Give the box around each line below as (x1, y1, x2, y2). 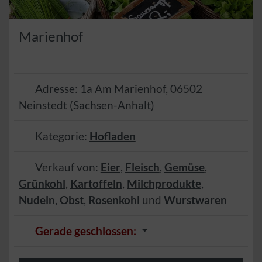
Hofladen (89, 129, 136, 143)
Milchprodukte (127, 176, 201, 190)
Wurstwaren (164, 192, 227, 206)
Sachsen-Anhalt (73, 98, 151, 112)
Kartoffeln (70, 176, 122, 190)
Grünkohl (19, 176, 65, 190)
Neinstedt (19, 98, 67, 112)
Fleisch (125, 160, 160, 174)
